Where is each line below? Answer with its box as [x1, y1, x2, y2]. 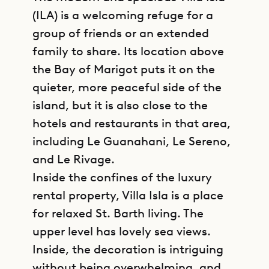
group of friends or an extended [32, 26, 209, 40]
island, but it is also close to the [32, 98, 208, 112]
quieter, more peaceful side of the [32, 80, 222, 94]
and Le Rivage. [32, 152, 115, 166]
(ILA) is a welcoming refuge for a [32, 8, 213, 22]
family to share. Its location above [32, 44, 224, 58]
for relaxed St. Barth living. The [32, 206, 204, 220]
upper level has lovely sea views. [32, 224, 211, 238]
